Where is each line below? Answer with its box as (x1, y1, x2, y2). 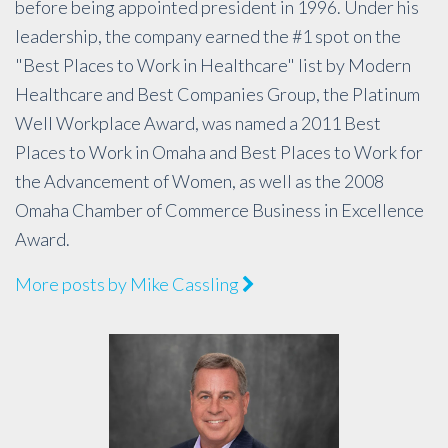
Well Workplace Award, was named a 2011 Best (15, 112, 381, 135)
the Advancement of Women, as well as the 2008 (15, 170, 384, 193)
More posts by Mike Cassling (15, 273, 242, 296)
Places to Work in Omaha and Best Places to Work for (15, 141, 423, 164)
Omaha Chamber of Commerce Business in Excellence (15, 199, 424, 222)
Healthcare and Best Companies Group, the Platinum (15, 83, 420, 106)
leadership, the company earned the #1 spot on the (15, 25, 401, 48)
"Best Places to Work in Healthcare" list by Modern (15, 54, 411, 77)
